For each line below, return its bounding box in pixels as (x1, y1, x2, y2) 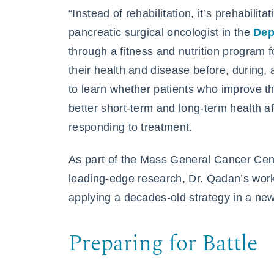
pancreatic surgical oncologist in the (68, 26, 254, 39)
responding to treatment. (68, 120, 193, 133)
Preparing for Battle (68, 227, 257, 261)
